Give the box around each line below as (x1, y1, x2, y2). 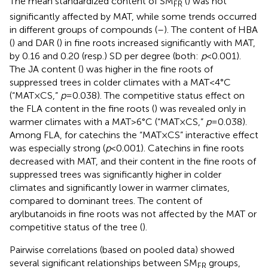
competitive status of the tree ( (10, 221, 142, 233)
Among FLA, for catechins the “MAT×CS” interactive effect (10, 129, 258, 141)
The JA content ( (10, 63, 81, 75)
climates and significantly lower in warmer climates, (10, 181, 230, 193)
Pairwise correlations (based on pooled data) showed (10, 243, 234, 255)
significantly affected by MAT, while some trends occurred (10, 10, 257, 22)
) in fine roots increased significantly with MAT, (59, 36, 255, 48)
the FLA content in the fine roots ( (10, 102, 154, 114)
